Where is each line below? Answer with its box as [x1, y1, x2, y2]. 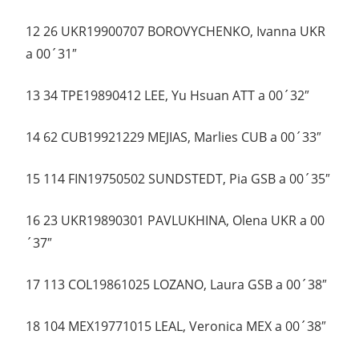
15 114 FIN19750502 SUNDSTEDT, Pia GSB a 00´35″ [26, 170, 330, 188]
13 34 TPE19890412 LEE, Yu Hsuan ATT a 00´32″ [26, 87, 309, 105]
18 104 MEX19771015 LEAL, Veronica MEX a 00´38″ [26, 317, 326, 336]
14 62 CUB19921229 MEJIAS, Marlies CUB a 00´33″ [26, 128, 321, 147]
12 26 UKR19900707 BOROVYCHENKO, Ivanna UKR [26, 22, 325, 41]
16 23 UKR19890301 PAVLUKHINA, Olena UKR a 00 [26, 212, 325, 230]
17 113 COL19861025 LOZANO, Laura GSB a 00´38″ [26, 276, 327, 294]
